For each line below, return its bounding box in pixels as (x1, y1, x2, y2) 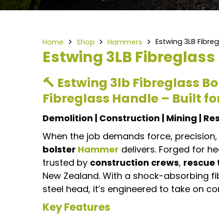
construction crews (90, 156, 179, 169)
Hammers (108, 37, 143, 47)
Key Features (43, 199, 110, 214)
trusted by (43, 156, 90, 169)
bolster (43, 143, 78, 156)
